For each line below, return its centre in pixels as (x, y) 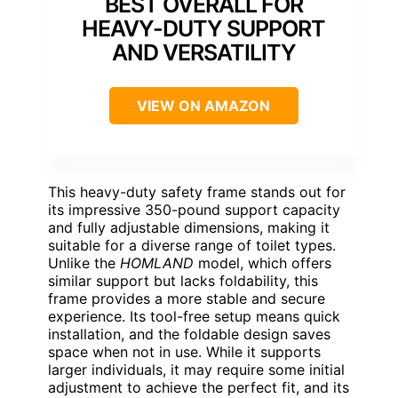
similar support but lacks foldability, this (183, 280)
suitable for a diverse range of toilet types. (192, 245)
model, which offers (263, 263)
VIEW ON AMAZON (203, 105)
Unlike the (84, 263)
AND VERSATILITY (203, 52)
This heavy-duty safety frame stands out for (197, 191)
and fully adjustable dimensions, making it (189, 227)
